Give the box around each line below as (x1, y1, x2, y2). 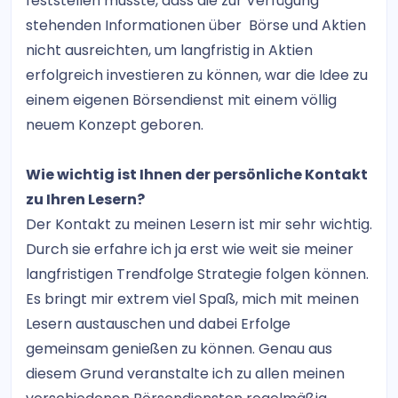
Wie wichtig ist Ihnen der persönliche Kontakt (26, 163, 368, 185)
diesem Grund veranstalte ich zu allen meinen (26, 362, 345, 384)
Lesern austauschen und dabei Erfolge (26, 313, 291, 334)
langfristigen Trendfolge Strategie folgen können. (26, 263, 369, 284)
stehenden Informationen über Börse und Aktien (26, 14, 366, 36)
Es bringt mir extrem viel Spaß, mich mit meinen (26, 288, 359, 309)
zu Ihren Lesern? (26, 188, 145, 210)
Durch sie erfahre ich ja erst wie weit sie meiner (26, 238, 354, 259)
